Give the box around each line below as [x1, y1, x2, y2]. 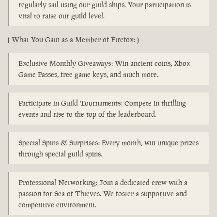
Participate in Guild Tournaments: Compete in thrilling [18, 98, 186, 108]
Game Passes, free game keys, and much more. [18, 70, 158, 79]
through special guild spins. [18, 149, 102, 159]
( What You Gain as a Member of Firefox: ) [8, 35, 139, 45]
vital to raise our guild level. [18, 11, 105, 21]
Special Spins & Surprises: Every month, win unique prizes [18, 138, 199, 148]
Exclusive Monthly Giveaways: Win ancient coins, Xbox [18, 59, 190, 68]
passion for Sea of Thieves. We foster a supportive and [18, 189, 187, 199]
